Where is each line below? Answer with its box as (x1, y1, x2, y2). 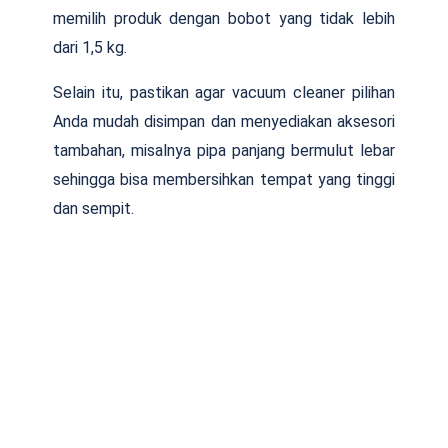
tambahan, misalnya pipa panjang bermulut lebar (53, 140, 395, 160)
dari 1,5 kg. (53, 37, 127, 57)
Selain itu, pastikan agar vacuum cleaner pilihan (53, 82, 395, 102)
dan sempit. (53, 198, 134, 218)
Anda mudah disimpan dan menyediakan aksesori (53, 111, 395, 131)
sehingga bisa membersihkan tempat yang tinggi (53, 169, 395, 189)
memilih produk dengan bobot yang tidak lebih (53, 8, 395, 28)
